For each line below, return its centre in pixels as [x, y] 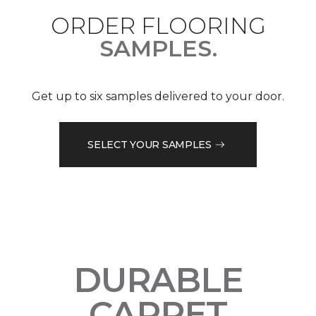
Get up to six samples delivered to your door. [158, 97]
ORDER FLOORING [158, 26]
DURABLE [158, 280]
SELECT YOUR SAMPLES [150, 144]
